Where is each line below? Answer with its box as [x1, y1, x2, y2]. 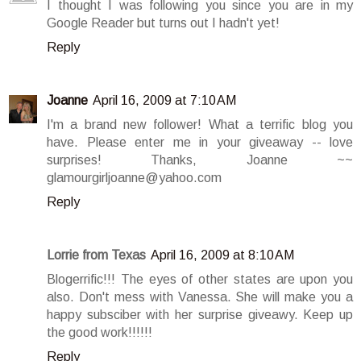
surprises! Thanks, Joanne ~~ [47, 153, 353, 168]
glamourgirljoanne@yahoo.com [47, 171, 222, 185]
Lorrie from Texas [47, 248, 146, 263]
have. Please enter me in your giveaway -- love [47, 135, 353, 150]
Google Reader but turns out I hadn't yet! [47, 16, 280, 31]
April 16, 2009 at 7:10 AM [93, 93, 236, 108]
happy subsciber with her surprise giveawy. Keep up [47, 308, 353, 322]
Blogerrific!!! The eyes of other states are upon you [47, 272, 353, 287]
